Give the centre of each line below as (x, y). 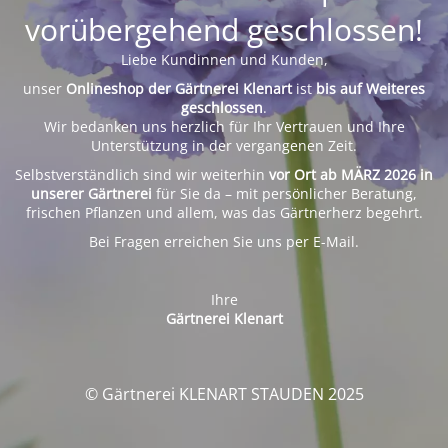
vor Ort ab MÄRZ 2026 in (351, 174)
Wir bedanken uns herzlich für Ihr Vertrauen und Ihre (224, 126)
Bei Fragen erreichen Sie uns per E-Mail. (224, 241)
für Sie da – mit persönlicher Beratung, (284, 193)
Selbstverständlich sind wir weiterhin (142, 174)
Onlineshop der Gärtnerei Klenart (179, 88)
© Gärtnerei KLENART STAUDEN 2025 (224, 394)
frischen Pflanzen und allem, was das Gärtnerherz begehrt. (224, 212)
